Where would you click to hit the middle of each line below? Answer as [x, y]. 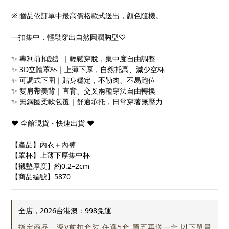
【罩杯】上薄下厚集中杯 [51, 155]
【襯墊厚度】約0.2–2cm [50, 166]
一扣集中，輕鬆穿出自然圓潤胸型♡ [68, 37]
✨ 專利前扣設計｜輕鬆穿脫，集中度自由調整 [83, 59]
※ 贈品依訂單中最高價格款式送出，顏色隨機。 [87, 16]
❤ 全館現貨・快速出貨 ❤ [53, 123]
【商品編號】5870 [41, 177]
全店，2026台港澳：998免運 [65, 211]
